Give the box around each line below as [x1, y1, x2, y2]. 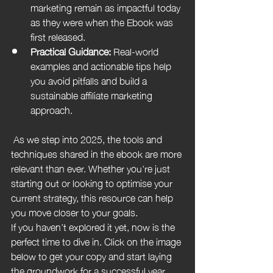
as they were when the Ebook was [30, 12, 175, 30]
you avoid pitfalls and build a [30, 70, 149, 89]
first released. [30, 26, 85, 45]
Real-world [111, 41, 161, 60]
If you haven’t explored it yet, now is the [11, 216, 177, 235]
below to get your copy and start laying [11, 246, 174, 264]
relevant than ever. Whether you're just [11, 158, 172, 177]
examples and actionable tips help [30, 55, 174, 74]
